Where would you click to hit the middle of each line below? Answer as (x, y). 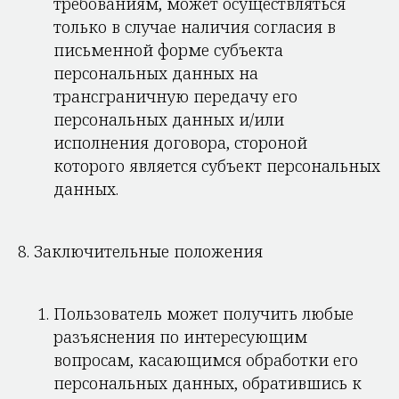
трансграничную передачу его (175, 96)
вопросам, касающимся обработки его (206, 360)
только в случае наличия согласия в (195, 27)
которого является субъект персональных (217, 166)
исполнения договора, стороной (180, 142)
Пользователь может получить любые (204, 313)
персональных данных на (156, 73)
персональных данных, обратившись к (208, 383)
